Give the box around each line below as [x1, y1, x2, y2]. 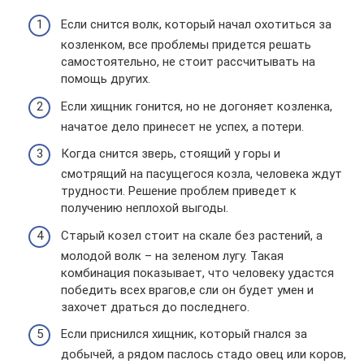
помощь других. [61, 71, 150, 86]
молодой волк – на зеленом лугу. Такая [61, 248, 284, 263]
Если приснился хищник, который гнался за [61, 327, 307, 341]
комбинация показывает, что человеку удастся [61, 265, 334, 280]
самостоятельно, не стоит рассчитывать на [61, 54, 315, 69]
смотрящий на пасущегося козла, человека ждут [61, 167, 342, 181]
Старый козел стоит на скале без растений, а [61, 227, 323, 243]
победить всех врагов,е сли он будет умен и [61, 282, 314, 297]
